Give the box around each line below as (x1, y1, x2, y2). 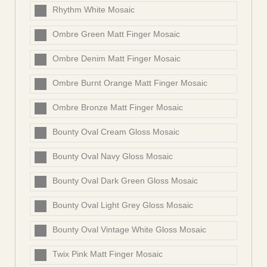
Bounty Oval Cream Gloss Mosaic (52, 127, 179, 137)
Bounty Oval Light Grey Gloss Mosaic (52, 200, 193, 210)
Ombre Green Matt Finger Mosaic (52, 29, 180, 39)
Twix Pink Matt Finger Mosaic (52, 249, 163, 259)
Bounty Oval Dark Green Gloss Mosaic (52, 176, 198, 186)
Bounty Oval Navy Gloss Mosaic (52, 151, 173, 162)
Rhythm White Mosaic (52, 5, 135, 15)
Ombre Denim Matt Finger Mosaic (52, 54, 181, 64)
